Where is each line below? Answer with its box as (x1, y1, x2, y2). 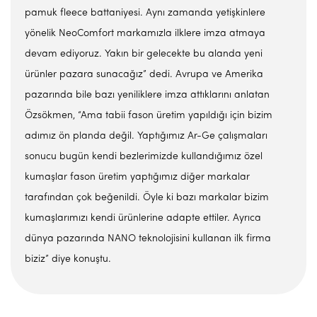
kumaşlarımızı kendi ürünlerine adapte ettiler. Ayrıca (25, 213, 261, 224)
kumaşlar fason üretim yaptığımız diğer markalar (25, 172, 250, 183)
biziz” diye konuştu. (25, 254, 111, 265)
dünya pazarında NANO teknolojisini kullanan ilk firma (25, 234, 271, 244)
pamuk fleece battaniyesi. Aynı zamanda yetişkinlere (25, 8, 265, 18)
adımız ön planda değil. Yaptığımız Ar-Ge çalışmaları (25, 131, 267, 142)
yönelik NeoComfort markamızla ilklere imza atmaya (25, 28, 265, 39)
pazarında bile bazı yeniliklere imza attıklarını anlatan (25, 90, 270, 100)
